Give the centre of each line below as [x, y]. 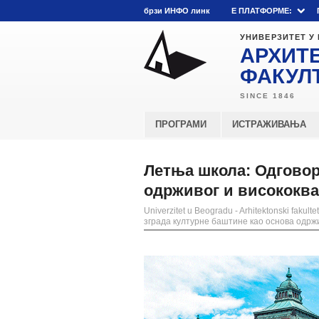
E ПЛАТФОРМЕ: [262, 11]
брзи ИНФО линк [177, 11]
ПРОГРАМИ [181, 124]
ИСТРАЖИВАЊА [269, 124]
